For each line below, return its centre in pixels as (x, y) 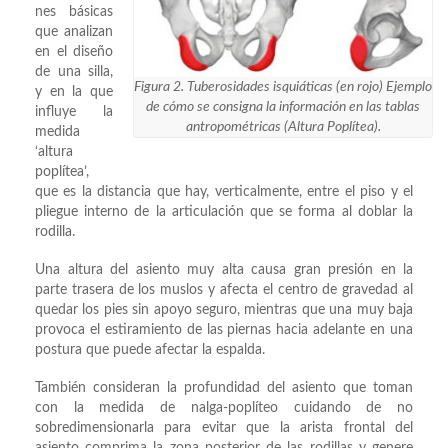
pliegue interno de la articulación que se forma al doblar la (224, 212)
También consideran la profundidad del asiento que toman (224, 388)
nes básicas (74, 12)
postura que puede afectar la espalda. (150, 350)
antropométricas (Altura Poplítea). (283, 127)
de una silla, (74, 72)
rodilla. (55, 232)
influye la (74, 112)
